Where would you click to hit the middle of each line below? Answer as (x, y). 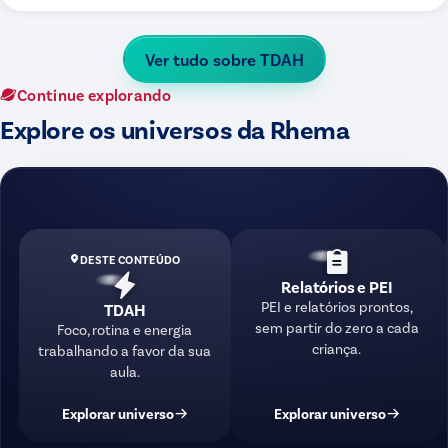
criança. (337, 348)
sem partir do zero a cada (336, 327)
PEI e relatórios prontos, (336, 306)
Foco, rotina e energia (125, 330)
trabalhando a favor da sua (125, 351)
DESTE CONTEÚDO (130, 259)
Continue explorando (94, 94)
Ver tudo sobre (202, 58)
